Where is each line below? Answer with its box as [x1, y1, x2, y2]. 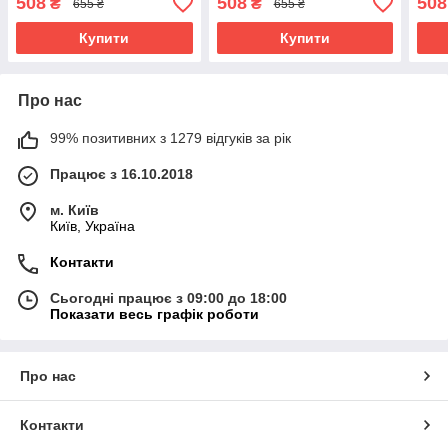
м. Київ [50, 202, 99, 219]
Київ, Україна [50, 218, 135, 235]
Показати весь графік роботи [50, 306, 259, 323]
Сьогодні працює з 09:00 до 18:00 [50, 290, 287, 307]
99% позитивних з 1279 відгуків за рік [50, 130, 291, 147]
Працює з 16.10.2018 [50, 166, 193, 183]
